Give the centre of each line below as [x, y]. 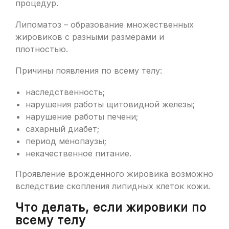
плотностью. [42, 49]
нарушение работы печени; [82, 117]
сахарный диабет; [62, 129]
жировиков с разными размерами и [90, 37]
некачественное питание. [78, 153]
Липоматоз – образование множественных [105, 25]
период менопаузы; [66, 141]
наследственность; [65, 92]
